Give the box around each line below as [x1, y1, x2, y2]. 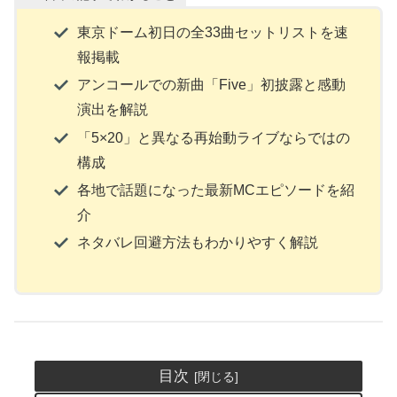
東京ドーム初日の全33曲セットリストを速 [76, 25, 348, 41]
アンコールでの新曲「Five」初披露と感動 [76, 77, 346, 93]
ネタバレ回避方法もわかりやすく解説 [76, 235, 318, 251]
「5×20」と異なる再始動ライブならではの [76, 129, 350, 145]
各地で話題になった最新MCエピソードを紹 [76, 182, 354, 198]
